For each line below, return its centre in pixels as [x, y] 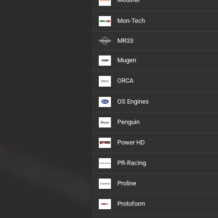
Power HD [130, 142]
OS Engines [132, 101]
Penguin [128, 122]
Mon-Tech [130, 20]
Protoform [130, 204]
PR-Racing [131, 163]
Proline [126, 183]
